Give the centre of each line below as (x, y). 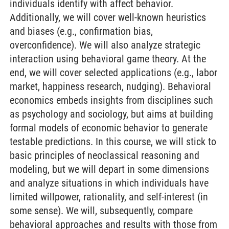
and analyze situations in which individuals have (109, 183)
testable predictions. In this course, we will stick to (113, 142)
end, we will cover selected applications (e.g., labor (113, 73)
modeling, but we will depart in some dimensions (109, 169)
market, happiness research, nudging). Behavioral (110, 86)
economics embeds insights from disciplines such (111, 100)
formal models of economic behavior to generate (109, 128)
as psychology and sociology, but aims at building (111, 114)
